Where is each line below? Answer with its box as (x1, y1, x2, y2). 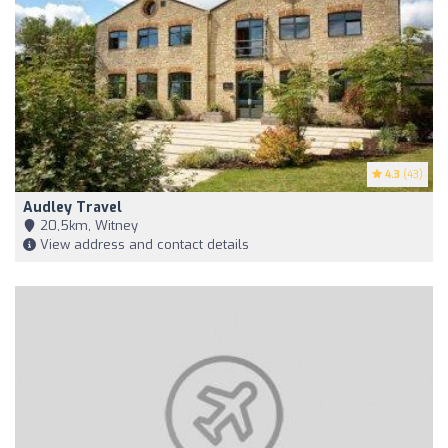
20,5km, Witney (36, 217, 138, 235)
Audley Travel (23, 198, 122, 218)
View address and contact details (36, 236, 249, 254)
